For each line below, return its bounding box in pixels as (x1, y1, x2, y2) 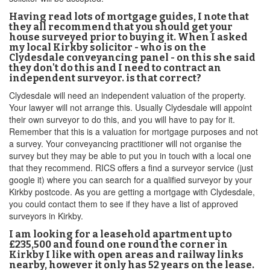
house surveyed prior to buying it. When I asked (9, 31, 248, 43)
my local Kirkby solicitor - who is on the (9, 42, 206, 53)
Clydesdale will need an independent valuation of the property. (9, 89, 246, 101)
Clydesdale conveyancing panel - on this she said (9, 52, 256, 63)
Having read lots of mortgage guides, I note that (9, 11, 249, 22)
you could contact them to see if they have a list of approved (9, 198, 238, 210)
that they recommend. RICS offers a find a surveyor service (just (9, 162, 253, 174)
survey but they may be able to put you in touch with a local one (9, 149, 251, 162)
